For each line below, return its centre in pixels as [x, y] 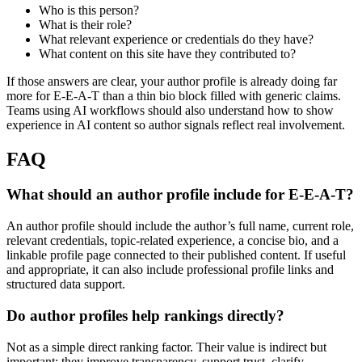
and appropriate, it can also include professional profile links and [170, 270]
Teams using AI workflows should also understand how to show [170, 110]
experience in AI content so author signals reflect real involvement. [176, 124]
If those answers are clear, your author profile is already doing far [172, 81]
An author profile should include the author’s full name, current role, [180, 226]
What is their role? [85, 24]
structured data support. [66, 284]
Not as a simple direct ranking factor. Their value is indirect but [166, 347]
